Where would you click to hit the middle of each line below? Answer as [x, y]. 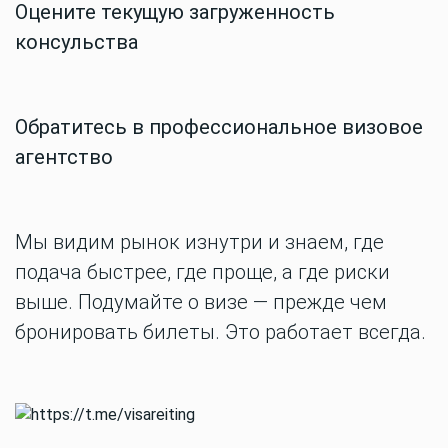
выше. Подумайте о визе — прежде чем [201, 302]
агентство [64, 157]
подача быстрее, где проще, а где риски [202, 272]
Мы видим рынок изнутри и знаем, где [199, 242]
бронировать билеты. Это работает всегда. [220, 332]
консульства [76, 42]
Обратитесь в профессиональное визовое [219, 127]
